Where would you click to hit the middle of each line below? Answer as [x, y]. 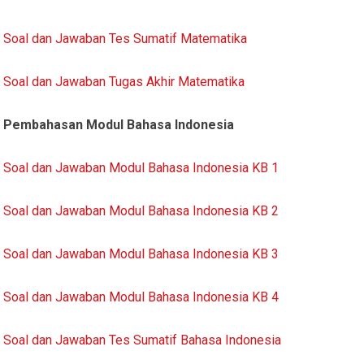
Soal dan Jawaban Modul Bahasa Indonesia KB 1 [141, 167]
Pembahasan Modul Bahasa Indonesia [119, 124]
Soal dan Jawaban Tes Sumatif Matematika [126, 38]
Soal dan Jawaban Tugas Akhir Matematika [124, 81]
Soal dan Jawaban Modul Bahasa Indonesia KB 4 [141, 297]
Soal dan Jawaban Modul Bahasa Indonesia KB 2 [141, 210]
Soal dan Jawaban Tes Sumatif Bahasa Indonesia [143, 340]
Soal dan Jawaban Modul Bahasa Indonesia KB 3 [141, 253]
